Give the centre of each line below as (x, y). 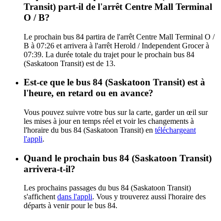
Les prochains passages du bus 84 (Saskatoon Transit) (107, 188)
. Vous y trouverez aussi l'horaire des (149, 197)
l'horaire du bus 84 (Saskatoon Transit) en (89, 130)
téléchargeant (175, 130)
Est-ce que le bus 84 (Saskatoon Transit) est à (114, 82)
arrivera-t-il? (50, 169)
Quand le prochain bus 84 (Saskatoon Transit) (118, 158)
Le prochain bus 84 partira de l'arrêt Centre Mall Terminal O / (119, 37)
